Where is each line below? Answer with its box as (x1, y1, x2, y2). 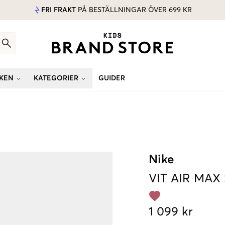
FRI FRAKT (41, 7, 76, 14)
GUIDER (98, 75, 125, 82)
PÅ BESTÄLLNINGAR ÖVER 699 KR (76, 7, 192, 14)
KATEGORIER (34, 75, 78, 82)
